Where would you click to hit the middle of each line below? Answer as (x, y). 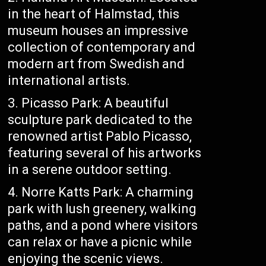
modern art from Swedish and (96, 64)
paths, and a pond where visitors (103, 226)
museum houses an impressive (98, 31)
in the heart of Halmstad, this (94, 14)
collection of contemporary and (102, 47)
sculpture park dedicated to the (100, 120)
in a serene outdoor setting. (90, 170)
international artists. (69, 81)
